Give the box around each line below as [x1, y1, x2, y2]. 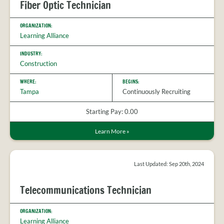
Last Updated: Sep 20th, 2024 [134, 160, 204, 167]
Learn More [94, 127, 126, 135]
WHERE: [20, 77, 36, 85]
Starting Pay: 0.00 [86, 107, 138, 115]
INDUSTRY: [20, 49, 42, 57]
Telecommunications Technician [20, 183, 151, 198]
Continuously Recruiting [122, 87, 190, 95]
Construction [20, 59, 57, 67]
